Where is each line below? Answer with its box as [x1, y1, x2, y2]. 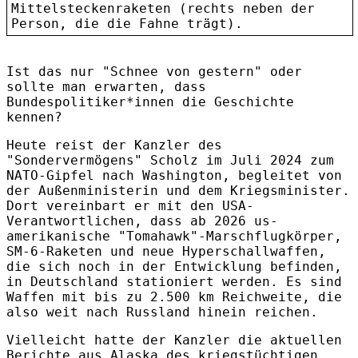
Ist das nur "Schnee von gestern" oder [6, 63, 302, 79]
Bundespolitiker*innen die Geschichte [6, 93, 294, 109]
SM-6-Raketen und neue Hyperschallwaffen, [6, 243, 326, 259]
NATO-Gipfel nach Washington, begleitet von [6, 167, 342, 183]
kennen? [6, 109, 62, 125]
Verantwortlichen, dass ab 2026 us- [6, 213, 278, 229]
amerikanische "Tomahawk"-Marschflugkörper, [6, 228, 342, 244]
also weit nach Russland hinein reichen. [6, 304, 318, 320]
